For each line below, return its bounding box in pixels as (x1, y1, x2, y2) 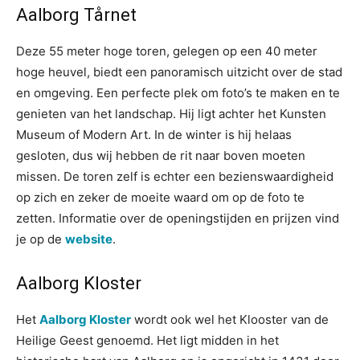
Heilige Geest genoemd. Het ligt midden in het (16, 333, 279, 348)
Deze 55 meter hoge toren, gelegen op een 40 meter (16, 43, 317, 59)
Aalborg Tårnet (16, 5, 137, 25)
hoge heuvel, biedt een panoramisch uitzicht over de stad (16, 64, 342, 80)
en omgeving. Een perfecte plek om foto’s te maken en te (16, 85, 340, 100)
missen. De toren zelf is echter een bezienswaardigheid (16, 169, 333, 184)
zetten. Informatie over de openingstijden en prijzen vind (16, 211, 339, 226)
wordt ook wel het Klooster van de (131, 312, 329, 327)
